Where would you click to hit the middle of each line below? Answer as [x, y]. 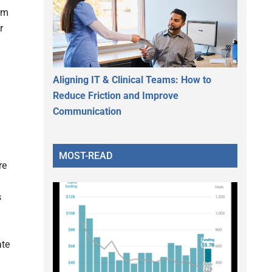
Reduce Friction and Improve [116, 95]
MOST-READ [86, 155]
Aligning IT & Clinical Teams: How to [132, 80]
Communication [87, 111]
